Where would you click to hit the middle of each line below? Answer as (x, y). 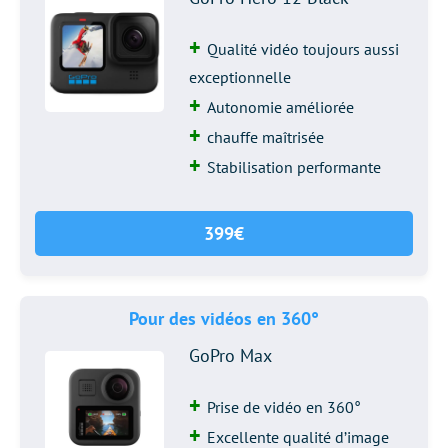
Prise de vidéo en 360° (284, 407)
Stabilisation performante (294, 167)
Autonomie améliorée (281, 107)
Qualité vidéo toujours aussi (303, 49)
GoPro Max (231, 355)
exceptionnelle (240, 77)
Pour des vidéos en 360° (224, 318)
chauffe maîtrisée (266, 137)
